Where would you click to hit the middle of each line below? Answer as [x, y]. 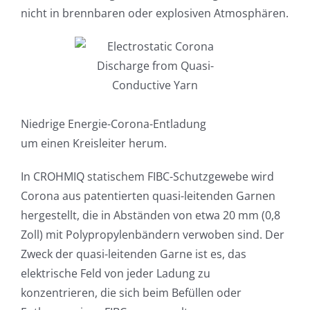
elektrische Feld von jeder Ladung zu [116, 274]
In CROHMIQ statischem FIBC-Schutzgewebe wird [147, 177]
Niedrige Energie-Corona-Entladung [113, 124]
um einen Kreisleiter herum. [94, 144]
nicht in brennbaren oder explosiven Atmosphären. [155, 13]
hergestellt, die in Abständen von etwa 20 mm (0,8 [151, 216]
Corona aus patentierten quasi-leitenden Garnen [148, 196]
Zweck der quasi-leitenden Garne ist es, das [134, 254]
